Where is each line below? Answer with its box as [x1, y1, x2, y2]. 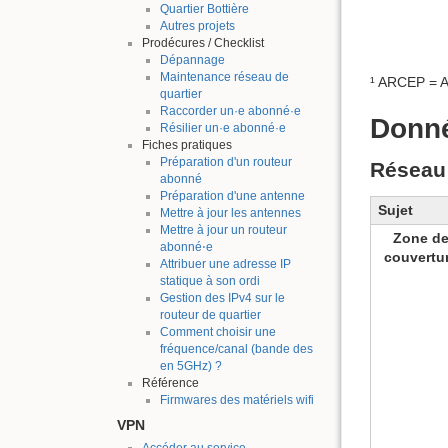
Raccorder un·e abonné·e [159, 104, 301, 119]
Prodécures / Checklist [141, 36, 264, 51]
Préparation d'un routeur [159, 155, 292, 170]
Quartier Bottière [159, 2, 249, 17]
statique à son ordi [159, 274, 260, 289]
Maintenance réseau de [159, 70, 289, 85]
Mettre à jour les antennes [159, 206, 301, 221]
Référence [141, 376, 199, 391]
